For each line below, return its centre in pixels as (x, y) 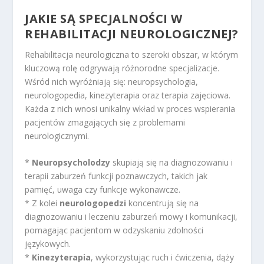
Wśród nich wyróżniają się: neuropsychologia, (112, 81)
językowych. (48, 243)
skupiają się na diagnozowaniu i (172, 162)
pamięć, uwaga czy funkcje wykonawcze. (103, 189)
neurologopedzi (93, 203)
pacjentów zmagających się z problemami (105, 122)
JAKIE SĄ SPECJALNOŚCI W (104, 18)
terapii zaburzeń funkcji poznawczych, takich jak (116, 176)
